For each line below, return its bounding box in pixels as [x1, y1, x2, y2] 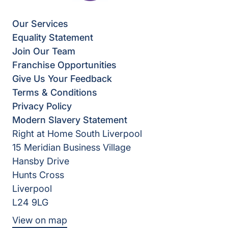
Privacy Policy [12, 101, 72, 112]
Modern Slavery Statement [12, 115, 127, 126]
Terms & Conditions [12, 87, 97, 98]
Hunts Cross [12, 169, 64, 181]
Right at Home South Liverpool [12, 128, 142, 139]
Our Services [12, 18, 68, 30]
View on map [12, 215, 67, 226]
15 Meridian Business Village [12, 142, 131, 153]
